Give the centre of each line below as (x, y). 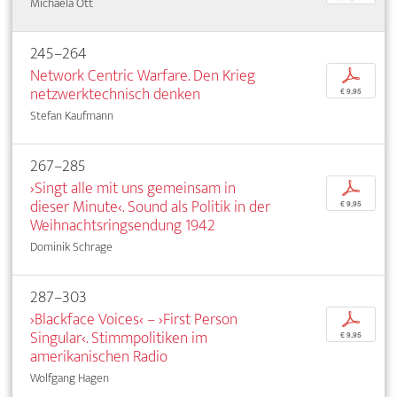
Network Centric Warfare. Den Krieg (143, 75)
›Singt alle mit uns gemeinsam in (133, 188)
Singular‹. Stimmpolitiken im (119, 338)
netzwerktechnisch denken (115, 94)
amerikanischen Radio (99, 356)
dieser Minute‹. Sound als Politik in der (150, 206)
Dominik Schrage (71, 246)
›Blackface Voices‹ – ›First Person (134, 319)
